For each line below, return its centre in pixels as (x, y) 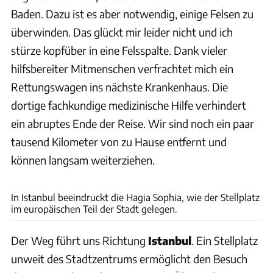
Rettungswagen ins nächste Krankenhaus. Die (119, 87)
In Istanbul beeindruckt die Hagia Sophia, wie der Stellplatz (135, 197)
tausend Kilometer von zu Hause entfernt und (119, 141)
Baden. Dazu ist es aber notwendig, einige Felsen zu (132, 13)
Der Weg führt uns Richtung (80, 240)
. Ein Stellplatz (225, 240)
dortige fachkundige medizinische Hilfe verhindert (129, 105)
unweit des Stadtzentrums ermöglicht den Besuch (129, 258)
